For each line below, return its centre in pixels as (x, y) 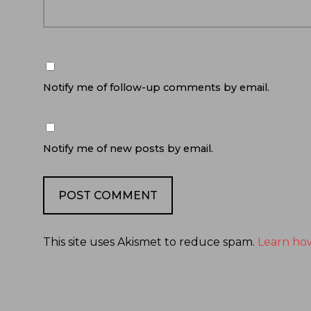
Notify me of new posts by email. (128, 149)
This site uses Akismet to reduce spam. (150, 242)
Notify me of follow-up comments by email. (156, 88)
